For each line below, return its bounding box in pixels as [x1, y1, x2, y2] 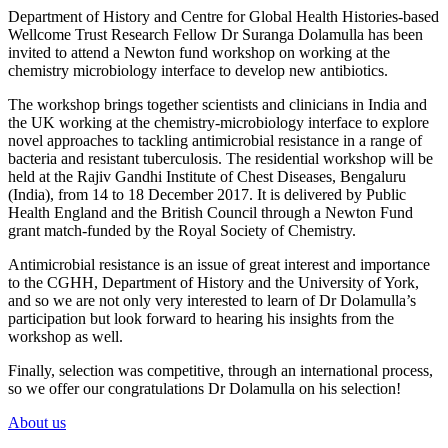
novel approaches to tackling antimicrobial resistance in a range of [8, 131, 422, 149]
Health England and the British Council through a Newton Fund [8, 203, 413, 221]
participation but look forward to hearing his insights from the [8, 309, 394, 327]
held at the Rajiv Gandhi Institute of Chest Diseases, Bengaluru [8, 167, 406, 185]
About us [8, 413, 66, 431]
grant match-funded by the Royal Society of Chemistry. [8, 221, 356, 239]
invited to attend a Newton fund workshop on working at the [8, 43, 390, 61]
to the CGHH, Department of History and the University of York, [8, 273, 419, 291]
